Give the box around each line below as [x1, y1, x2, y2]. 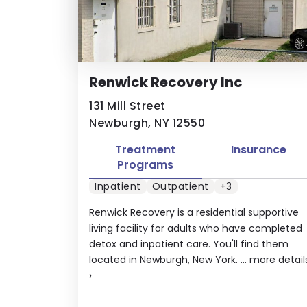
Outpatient [151, 180, 209, 193]
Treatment [115, 141, 176, 158]
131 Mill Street [89, 97, 166, 114]
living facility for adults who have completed [89, 221, 302, 235]
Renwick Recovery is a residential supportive [89, 206, 299, 219]
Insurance [230, 141, 286, 158]
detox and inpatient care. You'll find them [89, 237, 288, 251]
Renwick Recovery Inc [89, 72, 243, 92]
